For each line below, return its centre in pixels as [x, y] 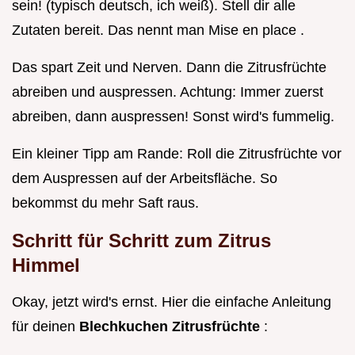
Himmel [46, 265]
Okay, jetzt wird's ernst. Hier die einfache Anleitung [172, 302]
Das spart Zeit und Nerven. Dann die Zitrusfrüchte [169, 68]
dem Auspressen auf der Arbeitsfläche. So [145, 179]
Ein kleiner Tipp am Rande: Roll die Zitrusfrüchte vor [177, 154]
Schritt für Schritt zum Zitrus [141, 241]
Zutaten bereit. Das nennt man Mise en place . [158, 31]
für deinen [46, 327]
